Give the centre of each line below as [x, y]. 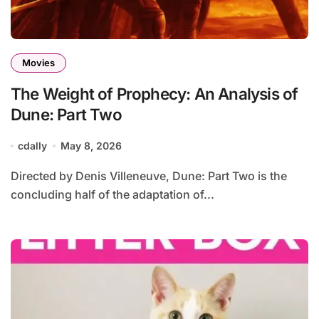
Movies [38, 63]
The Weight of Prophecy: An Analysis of [155, 94]
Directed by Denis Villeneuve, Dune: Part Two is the [15, 176]
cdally [33, 146]
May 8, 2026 [91, 146]
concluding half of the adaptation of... [113, 194]
